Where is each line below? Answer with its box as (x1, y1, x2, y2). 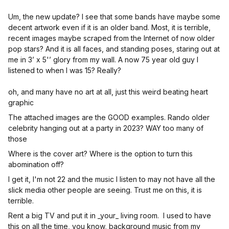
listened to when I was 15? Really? (8, 66, 121, 75)
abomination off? (8, 160, 64, 169)
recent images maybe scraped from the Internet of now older (8, 34, 215, 42)
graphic (8, 98, 36, 107)
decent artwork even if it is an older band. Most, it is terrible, (8, 23, 211, 32)
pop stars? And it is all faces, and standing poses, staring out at (8, 44, 220, 53)
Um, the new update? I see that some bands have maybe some (8, 12, 220, 21)
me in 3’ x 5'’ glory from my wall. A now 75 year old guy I (8, 55, 198, 64)
